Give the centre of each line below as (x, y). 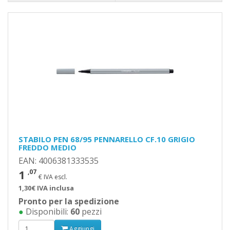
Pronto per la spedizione (69, 201)
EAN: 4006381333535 (59, 161)
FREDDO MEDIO (47, 147)
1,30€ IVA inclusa (46, 188)
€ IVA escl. (53, 177)
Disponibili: (47, 212)
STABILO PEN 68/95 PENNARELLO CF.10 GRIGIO (107, 139)
